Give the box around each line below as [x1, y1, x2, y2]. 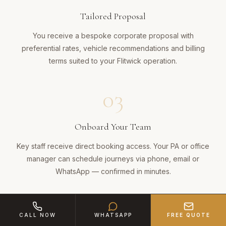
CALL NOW [19, 212, 56, 218]
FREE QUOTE [166, 212, 210, 218]
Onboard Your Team [75, 121, 151, 133]
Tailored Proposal [80, 11, 146, 22]
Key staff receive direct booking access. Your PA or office [17, 142, 209, 151]
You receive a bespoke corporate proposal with [32, 31, 194, 40]
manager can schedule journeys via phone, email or [27, 154, 199, 163]
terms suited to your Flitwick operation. [49, 56, 177, 66]
